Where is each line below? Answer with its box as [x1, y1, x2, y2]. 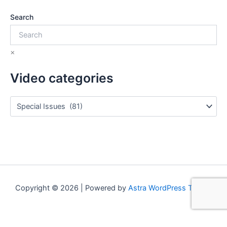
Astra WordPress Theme [128, 183, 212, 193]
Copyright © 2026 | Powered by [15, 183, 128, 193]
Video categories [10, 70, 113, 86]
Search [10, 12, 33, 21]
